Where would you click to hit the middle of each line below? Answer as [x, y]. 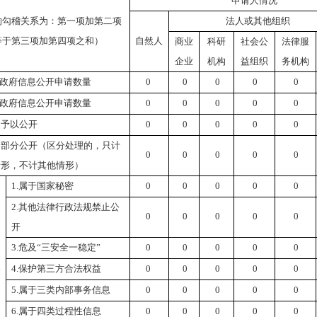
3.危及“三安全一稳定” [56, 247]
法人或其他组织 [258, 21]
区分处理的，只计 [83, 145]
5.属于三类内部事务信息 [60, 290]
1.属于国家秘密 [42, 186]
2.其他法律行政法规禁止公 [65, 207]
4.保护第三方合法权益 [56, 269]
